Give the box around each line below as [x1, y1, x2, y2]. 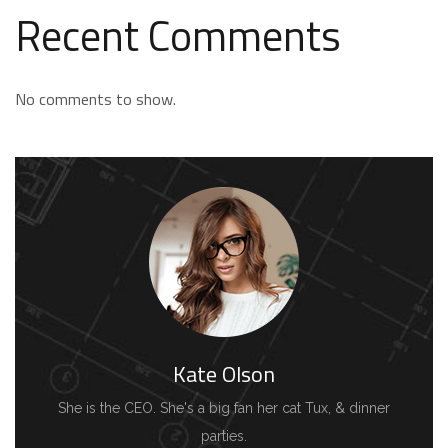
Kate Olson [173, 357, 275, 391]
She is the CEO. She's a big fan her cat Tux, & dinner [58, 400, 390, 416]
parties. [201, 428, 247, 444]
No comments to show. [15, 87, 176, 111]
